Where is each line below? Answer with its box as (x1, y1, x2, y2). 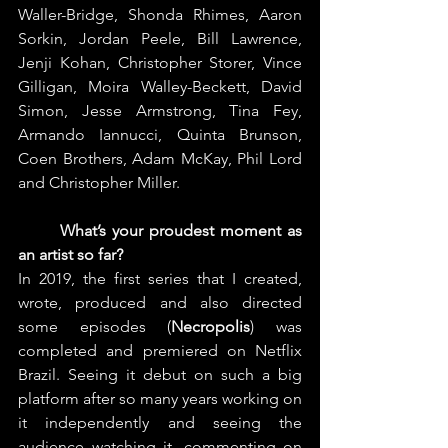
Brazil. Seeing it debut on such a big (18, 364, 302, 384)
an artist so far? (18, 244, 123, 264)
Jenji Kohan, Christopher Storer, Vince (18, 52, 302, 72)
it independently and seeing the (18, 412, 302, 432)
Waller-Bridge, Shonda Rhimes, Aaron (18, 4, 302, 24)
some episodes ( (18, 316, 172, 336)
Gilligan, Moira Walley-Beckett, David (18, 76, 302, 96)
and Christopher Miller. (18, 172, 180, 192)
